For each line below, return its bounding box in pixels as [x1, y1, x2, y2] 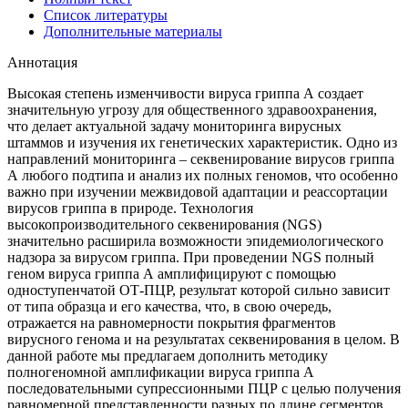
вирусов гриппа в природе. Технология [7, 200, 253, 216]
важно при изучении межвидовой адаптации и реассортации [7, 184, 388, 199]
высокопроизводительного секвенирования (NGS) [7, 217, 321, 232]
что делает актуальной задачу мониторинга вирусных [7, 118, 342, 134]
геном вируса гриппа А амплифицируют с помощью [7, 266, 336, 281]
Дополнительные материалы [44, 24, 222, 39]
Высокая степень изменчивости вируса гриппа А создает [7, 86, 363, 101]
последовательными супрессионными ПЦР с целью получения [7, 381, 401, 396]
